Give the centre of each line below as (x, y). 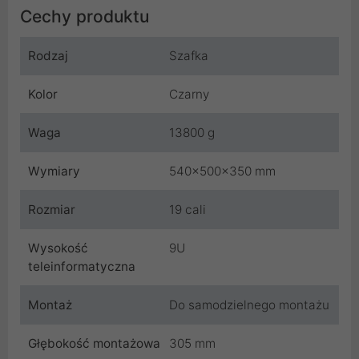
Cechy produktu (85, 17)
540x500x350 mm (222, 171)
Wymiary (54, 171)
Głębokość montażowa (94, 344)
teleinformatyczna (82, 267)
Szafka (189, 56)
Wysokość (58, 248)
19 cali (188, 210)
